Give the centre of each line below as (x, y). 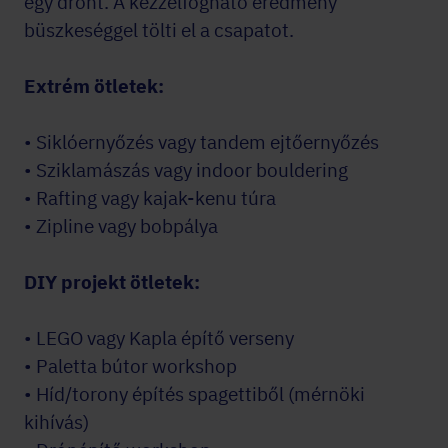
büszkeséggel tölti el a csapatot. (159, 30)
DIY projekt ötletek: (112, 282)
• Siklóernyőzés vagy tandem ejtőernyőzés (201, 142)
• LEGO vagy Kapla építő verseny (159, 338)
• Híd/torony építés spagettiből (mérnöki (194, 394)
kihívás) (56, 422)
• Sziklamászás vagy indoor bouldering (186, 170)
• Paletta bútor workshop (130, 366)
